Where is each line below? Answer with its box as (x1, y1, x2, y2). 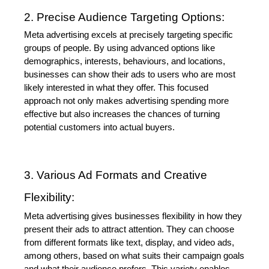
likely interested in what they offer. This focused (24, 82, 208, 92)
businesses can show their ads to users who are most (24, 69, 235, 79)
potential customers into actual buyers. (24, 122, 175, 132)
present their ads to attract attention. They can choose (24, 225, 234, 235)
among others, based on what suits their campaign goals (24, 251, 244, 261)
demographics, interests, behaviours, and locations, (24, 56, 225, 66)
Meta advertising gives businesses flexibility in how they (24, 211, 242, 222)
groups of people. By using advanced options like (24, 43, 215, 53)
